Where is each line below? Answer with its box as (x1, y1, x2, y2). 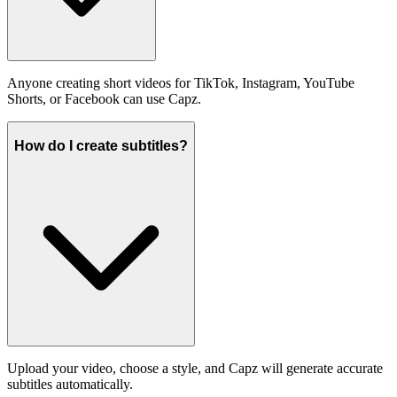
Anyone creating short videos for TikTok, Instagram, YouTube (7, 75, 354, 91)
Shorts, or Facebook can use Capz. (7, 91, 201, 107)
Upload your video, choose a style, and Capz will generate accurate (7, 361, 383, 377)
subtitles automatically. (7, 377, 133, 393)
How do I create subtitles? (14, 137, 188, 153)
